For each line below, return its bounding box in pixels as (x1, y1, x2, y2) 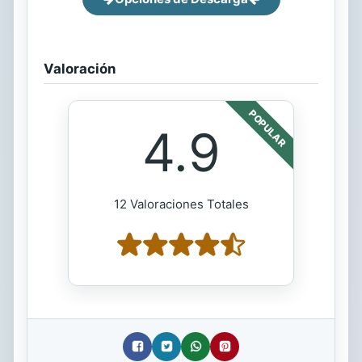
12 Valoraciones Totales (113, 196, 249, 212)
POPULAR (246, 107, 288, 149)
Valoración (44, 60, 116, 77)
